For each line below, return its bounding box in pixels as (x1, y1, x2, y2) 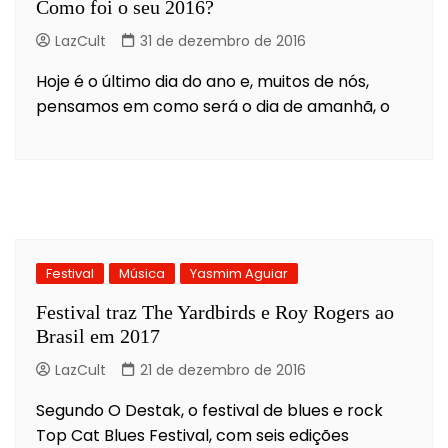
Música (119, 263, 165, 283)
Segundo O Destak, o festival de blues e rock (36, 398, 383, 422)
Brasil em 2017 (36, 324, 160, 347)
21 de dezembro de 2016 (140, 359, 306, 380)
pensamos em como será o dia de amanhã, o (36, 94, 390, 118)
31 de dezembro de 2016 (140, 30, 306, 51)
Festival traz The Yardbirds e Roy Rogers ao (36, 300, 394, 323)
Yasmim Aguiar (190, 263, 288, 283)
